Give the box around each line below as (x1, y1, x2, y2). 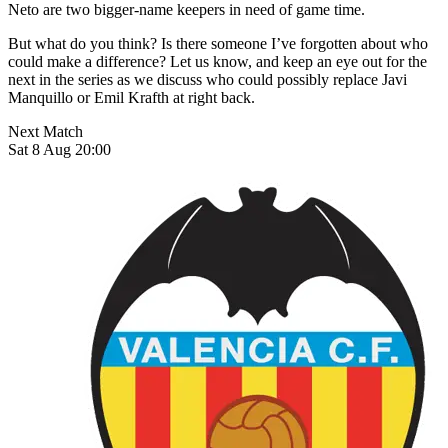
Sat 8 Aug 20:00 (8, 141, 111, 159)
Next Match (8, 123, 83, 141)
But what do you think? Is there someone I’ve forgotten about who (8, 35, 428, 53)
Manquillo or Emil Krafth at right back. (8, 89, 255, 107)
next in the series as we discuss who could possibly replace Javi (8, 71, 407, 89)
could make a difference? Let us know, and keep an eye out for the (8, 53, 427, 71)
